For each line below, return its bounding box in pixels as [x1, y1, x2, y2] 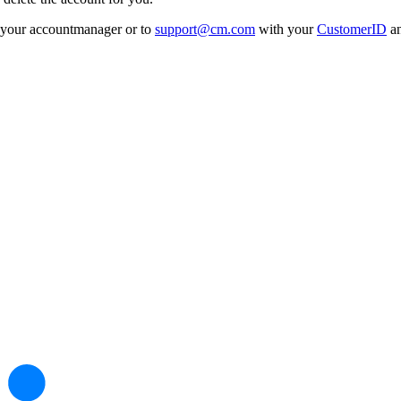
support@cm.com [155, 21, 255, 37]
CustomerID [317, 21, 387, 37]
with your [255, 21, 317, 37]
